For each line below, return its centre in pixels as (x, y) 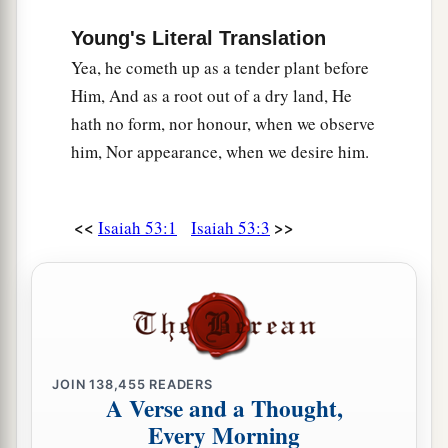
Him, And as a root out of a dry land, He (211, 96)
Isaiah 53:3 (230, 228)
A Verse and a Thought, (224, 408)
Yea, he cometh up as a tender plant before (220, 68)
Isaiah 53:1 (137, 228)
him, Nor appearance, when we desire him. (220, 152)
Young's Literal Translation (198, 38)
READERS (179, 384)
